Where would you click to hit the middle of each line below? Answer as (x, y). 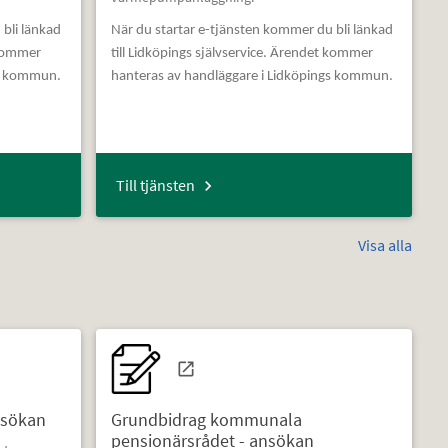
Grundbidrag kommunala (206, 419)
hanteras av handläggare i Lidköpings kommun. (251, 77)
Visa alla (385, 244)
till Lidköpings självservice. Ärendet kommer (241, 54)
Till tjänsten (155, 185)
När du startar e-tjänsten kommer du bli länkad (251, 31)
